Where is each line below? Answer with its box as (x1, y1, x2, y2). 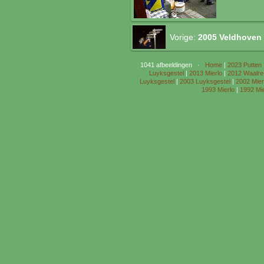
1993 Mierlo (202, 86, 235, 93)
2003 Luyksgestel (179, 78, 230, 85)
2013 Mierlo (189, 70, 222, 77)
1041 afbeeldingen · (140, 61, 205, 68)
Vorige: (170, 32, 198, 42)
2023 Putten (227, 61, 262, 68)
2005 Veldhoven (198, 32, 262, 42)
